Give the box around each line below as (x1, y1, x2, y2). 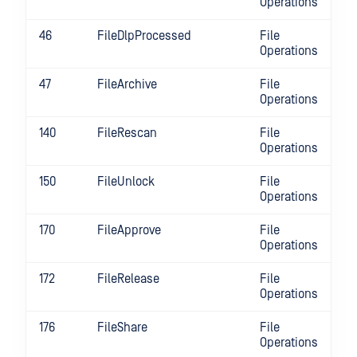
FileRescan (97, 126, 157, 140)
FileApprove (97, 223, 161, 237)
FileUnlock (97, 175, 155, 189)
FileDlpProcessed (97, 29, 191, 43)
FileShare (97, 320, 147, 335)
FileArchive (97, 77, 157, 92)
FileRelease (97, 272, 159, 286)
